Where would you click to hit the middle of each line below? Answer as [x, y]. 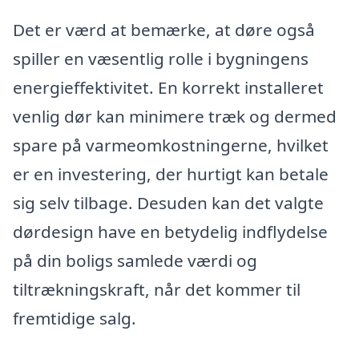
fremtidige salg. [75, 319]
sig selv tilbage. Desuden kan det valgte [168, 203]
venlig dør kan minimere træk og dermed [175, 117]
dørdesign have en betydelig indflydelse [170, 232]
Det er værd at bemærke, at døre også [164, 30]
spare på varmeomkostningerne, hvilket [171, 145]
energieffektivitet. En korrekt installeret [168, 88]
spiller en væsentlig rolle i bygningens [161, 59]
